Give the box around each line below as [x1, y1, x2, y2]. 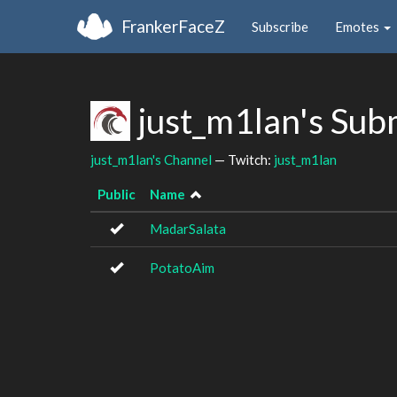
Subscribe [252, 18, 308, 35]
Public [97, 186, 136, 202]
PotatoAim [150, 260, 214, 276]
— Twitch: [212, 151, 274, 167]
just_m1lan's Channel [90, 151, 212, 167]
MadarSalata [150, 221, 226, 237]
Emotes [335, 18, 382, 35]
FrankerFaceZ [121, 15, 225, 36]
